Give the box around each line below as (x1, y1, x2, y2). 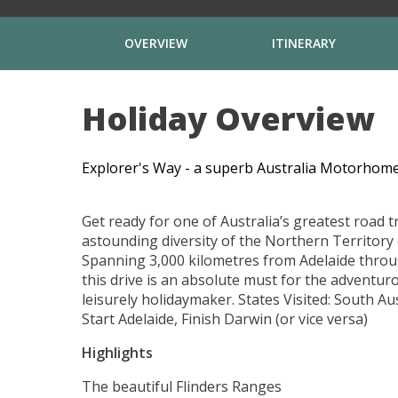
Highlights (82, 342, 153, 362)
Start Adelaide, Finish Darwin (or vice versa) (82, 308, 368, 329)
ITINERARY (271, 35, 336, 52)
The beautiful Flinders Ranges (82, 376, 282, 396)
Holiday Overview (82, 96, 375, 140)
